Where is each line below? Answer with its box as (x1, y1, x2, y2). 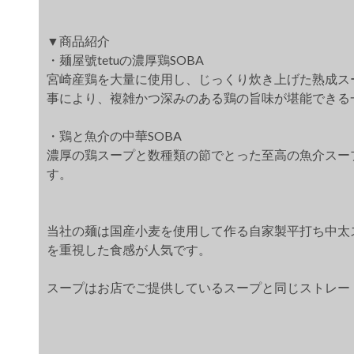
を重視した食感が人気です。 (47, 242, 211, 257)
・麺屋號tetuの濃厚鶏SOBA (47, 52, 204, 67)
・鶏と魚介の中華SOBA (47, 128, 182, 143)
